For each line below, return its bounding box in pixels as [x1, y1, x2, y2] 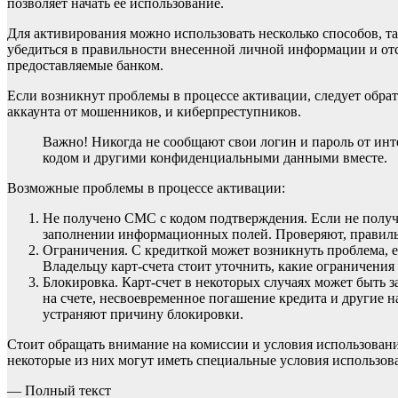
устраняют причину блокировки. [43, 306, 243, 322]
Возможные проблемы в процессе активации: [7, 179, 285, 195]
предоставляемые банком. [7, 57, 163, 73]
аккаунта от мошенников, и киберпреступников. [7, 103, 301, 119]
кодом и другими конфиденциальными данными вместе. [43, 149, 387, 165]
